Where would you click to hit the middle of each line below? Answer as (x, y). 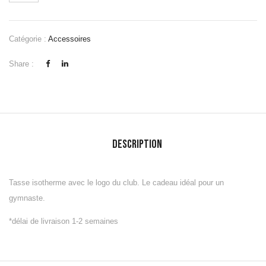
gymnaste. (27, 198)
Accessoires (69, 39)
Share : (21, 64)
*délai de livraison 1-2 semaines (64, 221)
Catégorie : (28, 39)
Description (137, 144)
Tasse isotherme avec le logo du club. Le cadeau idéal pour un (116, 182)
